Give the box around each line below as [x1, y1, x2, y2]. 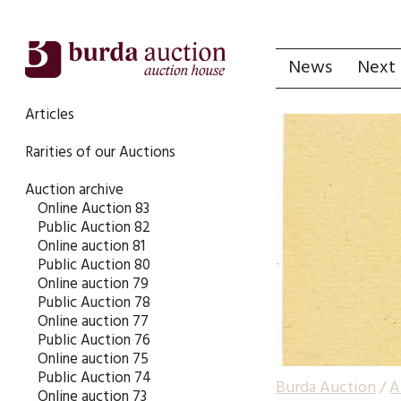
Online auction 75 [38, 347, 149, 371]
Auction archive [25, 178, 124, 202]
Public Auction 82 [38, 216, 150, 240]
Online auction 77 [38, 310, 149, 334]
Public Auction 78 [38, 291, 150, 315]
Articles [25, 103, 74, 127]
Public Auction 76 [38, 328, 150, 353]
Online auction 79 [38, 272, 149, 296]
